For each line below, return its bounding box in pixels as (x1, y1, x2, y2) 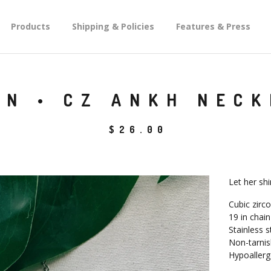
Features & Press (176, 21, 250, 32)
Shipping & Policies (72, 21, 154, 32)
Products (11, 21, 50, 32)
